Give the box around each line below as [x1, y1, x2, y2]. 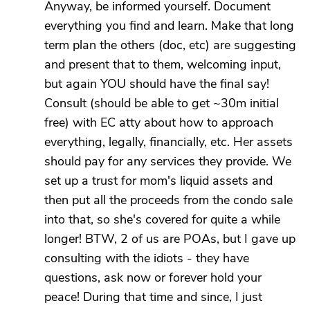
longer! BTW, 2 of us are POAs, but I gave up [44, 230, 295, 247]
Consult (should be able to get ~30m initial [44, 95, 279, 111]
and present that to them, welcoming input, [44, 56, 281, 73]
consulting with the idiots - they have [44, 250, 249, 266]
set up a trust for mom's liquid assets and [44, 172, 273, 189]
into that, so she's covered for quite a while [44, 211, 280, 228]
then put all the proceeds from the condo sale [44, 192, 293, 208]
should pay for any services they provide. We [44, 153, 291, 170]
